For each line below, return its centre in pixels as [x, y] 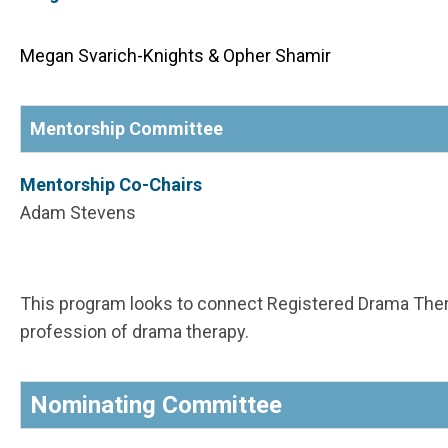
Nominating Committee [156, 405]
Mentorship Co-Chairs [111, 185]
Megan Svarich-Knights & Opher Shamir [175, 56]
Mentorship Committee [126, 129]
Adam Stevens [78, 213]
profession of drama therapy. [134, 332]
